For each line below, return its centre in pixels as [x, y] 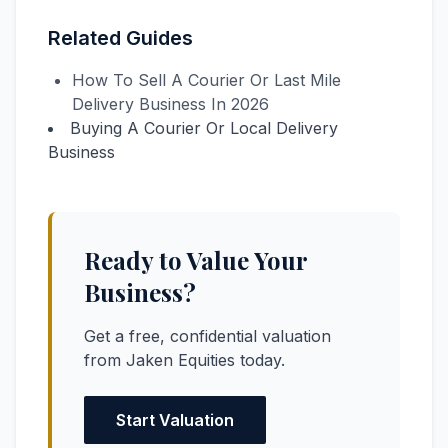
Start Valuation [175, 420]
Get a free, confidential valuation [207, 336]
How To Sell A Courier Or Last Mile [206, 80]
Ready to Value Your [195, 260]
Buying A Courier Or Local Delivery [204, 128]
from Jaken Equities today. [184, 360]
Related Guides [120, 38]
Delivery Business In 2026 [170, 104]
